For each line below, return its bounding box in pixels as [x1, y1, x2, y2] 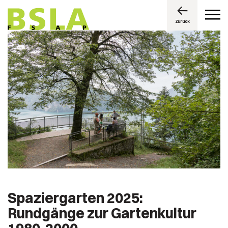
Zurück [175, 18, 190, 24]
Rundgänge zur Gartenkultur [8, 204, 196, 222]
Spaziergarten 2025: [8, 189, 143, 207]
